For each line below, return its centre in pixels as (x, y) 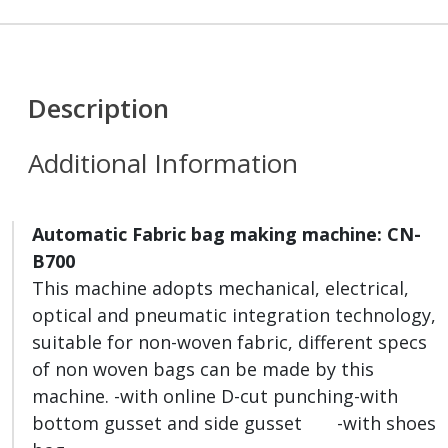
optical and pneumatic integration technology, (234, 315)
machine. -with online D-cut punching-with (215, 396)
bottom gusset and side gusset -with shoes (234, 423)
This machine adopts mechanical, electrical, (220, 288)
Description (98, 108)
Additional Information (163, 163)
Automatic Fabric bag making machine (204, 234)
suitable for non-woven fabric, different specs (229, 342)
